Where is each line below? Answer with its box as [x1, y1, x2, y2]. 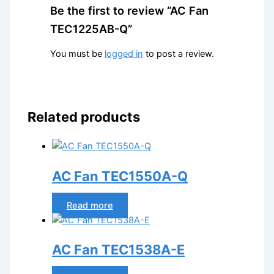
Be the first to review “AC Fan [50, 3, 209, 17]
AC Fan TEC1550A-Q [52, 168, 188, 184]
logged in [104, 48, 143, 60]
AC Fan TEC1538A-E [52, 241, 185, 257]
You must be [50, 48, 105, 60]
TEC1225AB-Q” [50, 21, 132, 35]
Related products [28, 109, 141, 125]
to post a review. [143, 48, 214, 60]
